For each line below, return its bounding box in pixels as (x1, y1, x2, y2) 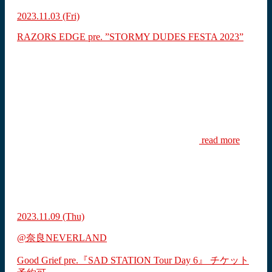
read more (199, 135, 240, 146)
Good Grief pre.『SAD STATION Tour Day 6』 (17, 255, 210, 266)
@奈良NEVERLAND (17, 233, 107, 243)
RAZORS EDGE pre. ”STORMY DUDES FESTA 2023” (17, 32, 243, 42)
